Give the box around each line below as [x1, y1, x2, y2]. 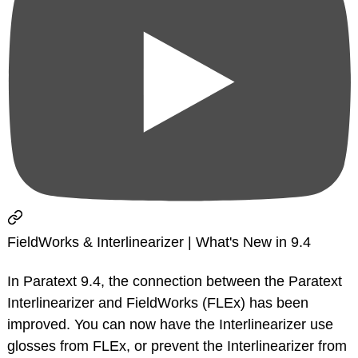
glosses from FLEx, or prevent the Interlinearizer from [7, 338, 347, 355]
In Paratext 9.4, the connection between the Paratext [7, 273, 342, 290]
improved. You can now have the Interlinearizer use [7, 316, 333, 333]
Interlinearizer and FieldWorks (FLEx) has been [7, 295, 308, 312]
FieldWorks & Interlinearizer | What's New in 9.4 [7, 234, 311, 251]
